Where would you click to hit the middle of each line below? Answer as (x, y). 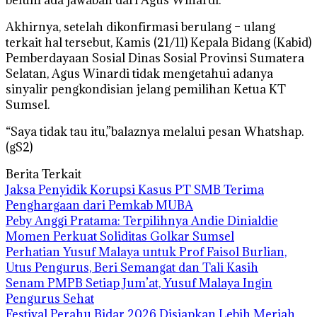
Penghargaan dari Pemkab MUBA (99, 205)
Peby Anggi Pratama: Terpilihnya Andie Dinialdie (142, 220)
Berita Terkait (44, 174)
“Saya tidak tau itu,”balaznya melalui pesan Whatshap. (155, 131)
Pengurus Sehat (50, 298)
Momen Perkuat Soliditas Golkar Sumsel (120, 236)
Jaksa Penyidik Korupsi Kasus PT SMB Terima (135, 189)
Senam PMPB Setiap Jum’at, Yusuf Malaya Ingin (139, 283)
